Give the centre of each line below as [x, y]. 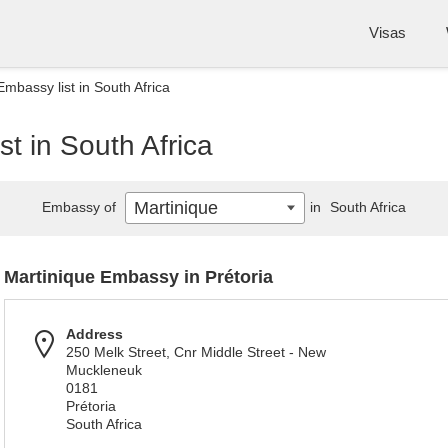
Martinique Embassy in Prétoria [138, 277]
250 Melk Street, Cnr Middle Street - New [196, 352]
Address [94, 334]
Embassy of [81, 207]
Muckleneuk [104, 370]
